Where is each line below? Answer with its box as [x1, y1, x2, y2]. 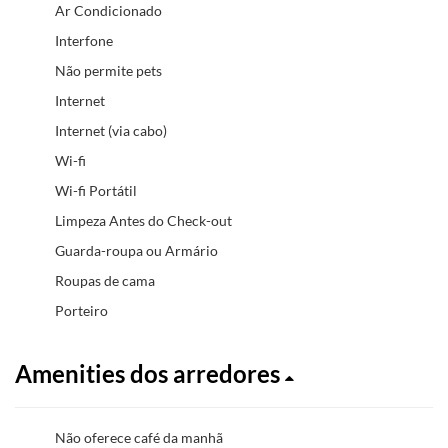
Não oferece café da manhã [55, 428, 223, 446]
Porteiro [55, 301, 108, 319]
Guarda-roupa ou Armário [55, 241, 218, 259]
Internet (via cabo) [55, 121, 167, 139]
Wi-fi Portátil [55, 181, 137, 199]
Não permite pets [55, 61, 162, 79]
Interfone [55, 31, 113, 49]
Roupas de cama [55, 271, 155, 289]
